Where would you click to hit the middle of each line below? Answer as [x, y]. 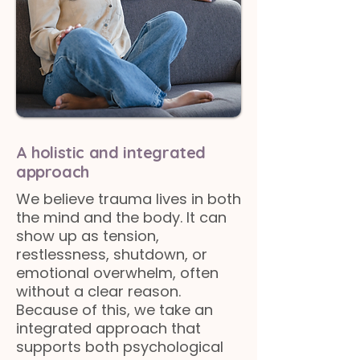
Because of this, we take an [115, 310]
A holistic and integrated [111, 152]
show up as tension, [88, 236]
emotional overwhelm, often [117, 273]
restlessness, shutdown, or [112, 254]
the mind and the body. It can [121, 217]
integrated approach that [108, 328]
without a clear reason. [98, 291]
